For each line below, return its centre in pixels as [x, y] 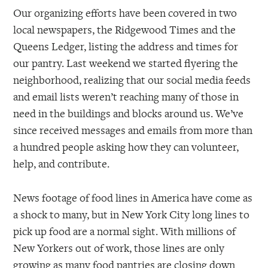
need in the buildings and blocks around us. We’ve [129, 113]
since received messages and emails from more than [133, 130]
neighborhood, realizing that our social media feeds [132, 80]
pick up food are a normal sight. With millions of [125, 231]
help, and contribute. [62, 164]
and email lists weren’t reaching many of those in [126, 97]
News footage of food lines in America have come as [133, 197]
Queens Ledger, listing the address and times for [126, 46]
